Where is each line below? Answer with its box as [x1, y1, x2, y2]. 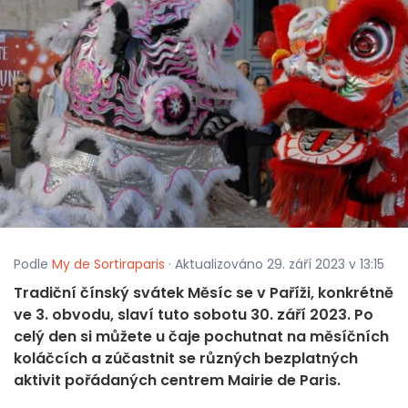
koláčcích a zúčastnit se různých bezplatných [14, 348, 358, 370]
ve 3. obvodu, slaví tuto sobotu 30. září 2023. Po [14, 304, 373, 326]
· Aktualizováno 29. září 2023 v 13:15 [165, 255, 384, 274]
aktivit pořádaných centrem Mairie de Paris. [14, 370, 341, 392]
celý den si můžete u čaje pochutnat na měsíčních [14, 326, 389, 348]
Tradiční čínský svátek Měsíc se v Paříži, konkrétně [14, 282, 393, 304]
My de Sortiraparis [52, 255, 165, 274]
